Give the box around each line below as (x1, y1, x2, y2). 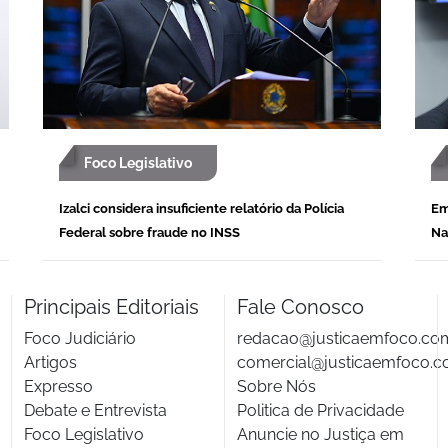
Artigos (23, 352, 77, 372)
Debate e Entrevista (23, 400, 167, 420)
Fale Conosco (236, 294, 364, 319)
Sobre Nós (236, 376, 316, 396)
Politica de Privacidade (236, 400, 404, 420)
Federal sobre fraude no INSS (59, 224, 240, 240)
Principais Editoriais (23, 294, 199, 319)
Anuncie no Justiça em (236, 424, 404, 444)
